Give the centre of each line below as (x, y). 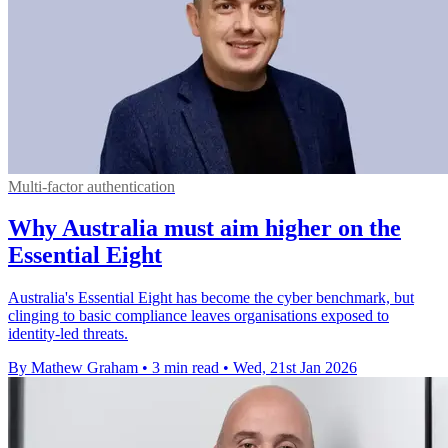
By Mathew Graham (73, 368)
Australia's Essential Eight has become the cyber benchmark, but (211, 298)
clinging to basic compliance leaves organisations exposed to (198, 316)
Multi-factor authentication (91, 186)
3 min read (185, 368)
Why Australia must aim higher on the (204, 228)
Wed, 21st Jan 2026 (295, 368)
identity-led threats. (68, 334)
